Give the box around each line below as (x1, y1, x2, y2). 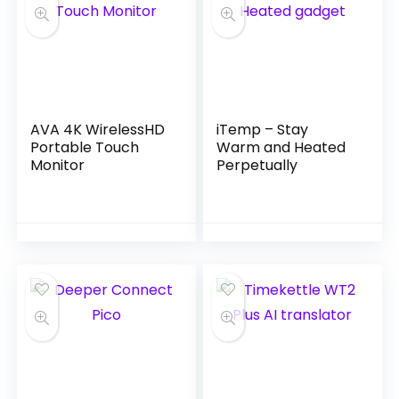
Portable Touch (30, 137, 140, 158)
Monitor (30, 155, 85, 175)
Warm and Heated (216, 137, 346, 158)
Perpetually (216, 155, 298, 175)
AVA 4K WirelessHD (30, 119, 166, 140)
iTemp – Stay (216, 119, 309, 140)
